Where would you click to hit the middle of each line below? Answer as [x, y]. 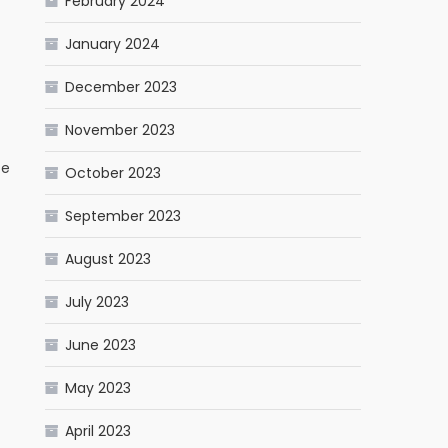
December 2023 [121, 87]
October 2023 [113, 173]
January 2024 [113, 44]
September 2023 [123, 216]
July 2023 [97, 302]
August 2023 [108, 259]
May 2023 [98, 388]
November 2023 [120, 130]
